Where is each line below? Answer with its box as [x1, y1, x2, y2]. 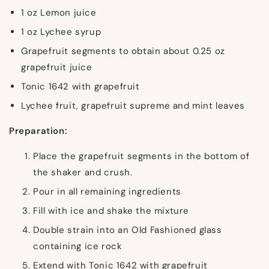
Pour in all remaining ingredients [33, 185, 181, 198]
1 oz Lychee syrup [21, 25, 101, 38]
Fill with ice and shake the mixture [33, 204, 189, 217]
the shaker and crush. [33, 166, 133, 178]
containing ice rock [33, 240, 122, 252]
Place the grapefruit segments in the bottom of [33, 150, 250, 162]
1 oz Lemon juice [21, 6, 97, 19]
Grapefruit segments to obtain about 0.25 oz [21, 44, 225, 57]
